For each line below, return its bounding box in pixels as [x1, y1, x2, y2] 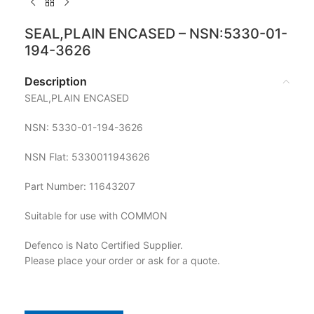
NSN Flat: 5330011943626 [25, 150, 150, 163]
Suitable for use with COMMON [25, 209, 168, 221]
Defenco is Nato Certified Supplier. [25, 238, 183, 251]
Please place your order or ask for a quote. [25, 254, 220, 266]
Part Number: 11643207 [25, 179, 135, 192]
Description [25, 74, 87, 88]
